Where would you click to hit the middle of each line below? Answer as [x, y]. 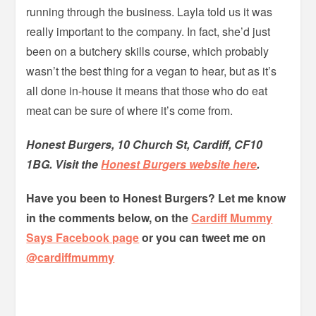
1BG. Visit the [64, 164]
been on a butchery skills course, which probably [148, 51]
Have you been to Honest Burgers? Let [131, 198]
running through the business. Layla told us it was [150, 12]
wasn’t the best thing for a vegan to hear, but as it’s [152, 71]
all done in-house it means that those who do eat [147, 91]
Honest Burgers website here [179, 164]
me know [262, 198]
